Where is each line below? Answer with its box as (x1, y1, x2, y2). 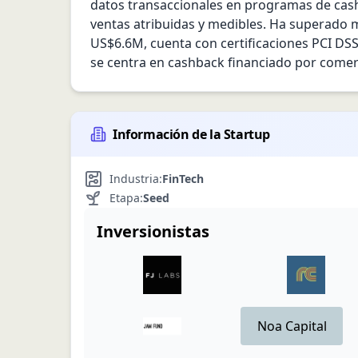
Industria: (109, 171, 162, 186)
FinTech (162, 171, 204, 186)
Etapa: (109, 190, 143, 205)
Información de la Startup (113, 125, 270, 143)
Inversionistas (97, 221, 209, 242)
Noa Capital (257, 317, 327, 335)
